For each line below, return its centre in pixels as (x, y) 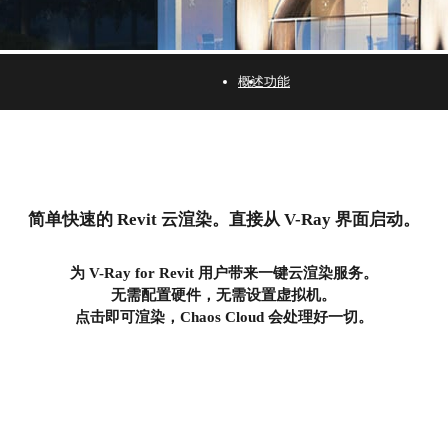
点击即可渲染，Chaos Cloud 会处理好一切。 (223, 317)
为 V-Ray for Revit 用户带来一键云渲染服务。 (223, 273)
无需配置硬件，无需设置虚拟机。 (224, 295)
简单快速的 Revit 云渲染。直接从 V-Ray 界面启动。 (223, 219)
